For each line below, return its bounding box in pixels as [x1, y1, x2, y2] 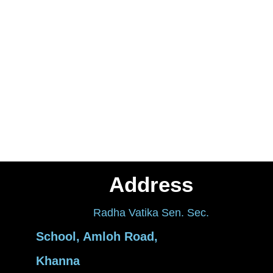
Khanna [35, 253, 80, 268]
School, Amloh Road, [35, 229, 158, 243]
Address [109, 172, 194, 196]
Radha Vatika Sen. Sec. [93, 206, 210, 219]
